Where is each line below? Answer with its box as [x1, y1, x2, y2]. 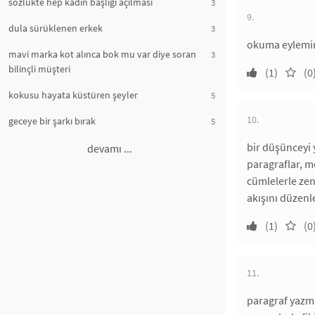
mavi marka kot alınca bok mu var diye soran [8, 48, 196, 60]
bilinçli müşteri [8, 63, 70, 75]
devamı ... [87, 141, 132, 155]
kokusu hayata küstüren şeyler [8, 89, 138, 101]
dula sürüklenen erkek [8, 22, 103, 34]
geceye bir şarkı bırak [8, 115, 96, 127]
